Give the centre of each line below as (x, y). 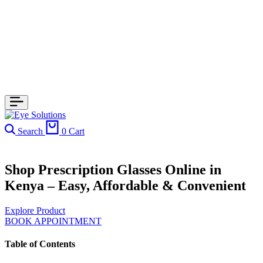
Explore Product (35, 210)
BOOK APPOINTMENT (53, 221)
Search (30, 131)
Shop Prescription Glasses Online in (113, 169)
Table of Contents (40, 244)
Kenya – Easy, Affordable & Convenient (125, 185)
